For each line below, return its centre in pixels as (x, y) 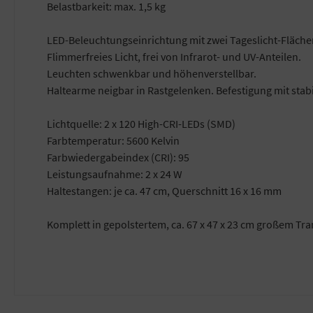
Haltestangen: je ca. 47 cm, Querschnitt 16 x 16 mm (164, 191)
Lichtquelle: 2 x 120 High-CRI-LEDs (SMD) (141, 124)
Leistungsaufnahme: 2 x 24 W (115, 174)
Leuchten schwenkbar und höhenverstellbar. (152, 74)
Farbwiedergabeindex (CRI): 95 (118, 158)
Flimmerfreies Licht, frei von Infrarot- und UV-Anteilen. (174, 57)
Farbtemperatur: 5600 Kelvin (113, 141)
